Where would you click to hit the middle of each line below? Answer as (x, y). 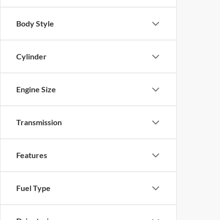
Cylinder (31, 56)
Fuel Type (33, 188)
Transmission (39, 122)
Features (32, 155)
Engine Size (36, 89)
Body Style (35, 24)
